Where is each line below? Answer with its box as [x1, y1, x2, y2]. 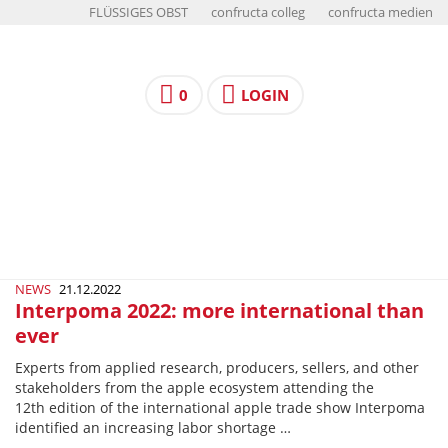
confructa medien [328, 4, 433, 21]
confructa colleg [211, 4, 305, 21]
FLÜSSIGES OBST [89, 4, 188, 21]
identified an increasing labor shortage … [15, 418, 291, 437]
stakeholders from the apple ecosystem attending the [15, 378, 374, 397]
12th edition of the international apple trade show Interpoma [15, 398, 425, 417]
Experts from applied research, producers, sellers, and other [15, 358, 419, 377]
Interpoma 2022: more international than [15, 297, 424, 324]
